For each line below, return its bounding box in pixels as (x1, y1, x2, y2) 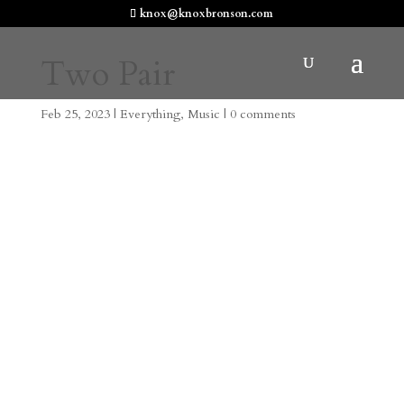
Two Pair (40, 51, 175, 96)
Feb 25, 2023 (40, 106, 110, 123)
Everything (119, 106, 180, 123)
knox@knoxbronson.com (140, 6, 274, 21)
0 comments (229, 106, 296, 123)
